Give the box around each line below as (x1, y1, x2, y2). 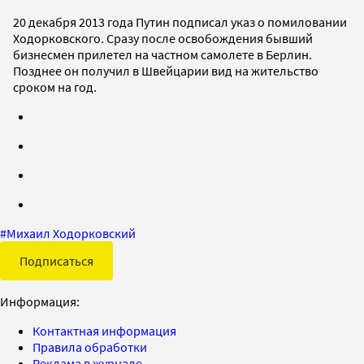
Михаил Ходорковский (6, 224, 136, 241)
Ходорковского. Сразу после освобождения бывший (13, 29, 313, 46)
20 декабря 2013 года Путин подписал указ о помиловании (13, 13, 347, 30)
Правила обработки (32, 338, 147, 355)
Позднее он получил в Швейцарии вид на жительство (13, 62, 318, 79)
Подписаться (19, 252, 93, 269)
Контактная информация (32, 322, 176, 339)
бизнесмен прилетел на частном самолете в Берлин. (13, 45, 312, 63)
